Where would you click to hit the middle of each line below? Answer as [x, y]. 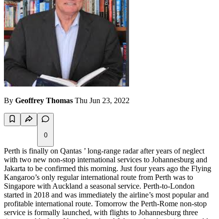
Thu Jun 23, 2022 [102, 101]
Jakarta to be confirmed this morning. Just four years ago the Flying [108, 169]
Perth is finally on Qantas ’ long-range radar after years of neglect [104, 151]
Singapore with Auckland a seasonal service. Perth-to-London [99, 186]
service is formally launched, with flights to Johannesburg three [101, 213]
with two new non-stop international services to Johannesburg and [106, 160]
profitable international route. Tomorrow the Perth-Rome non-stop [105, 204]
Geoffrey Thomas [44, 101]
